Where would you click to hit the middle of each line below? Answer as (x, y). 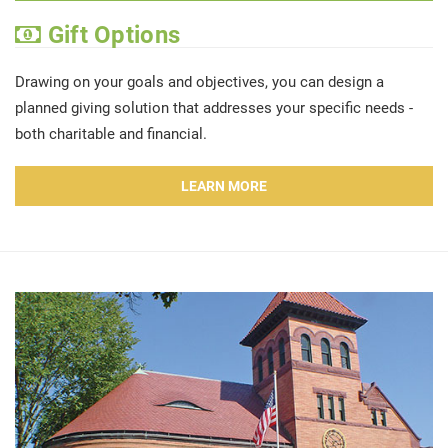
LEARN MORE (224, 185)
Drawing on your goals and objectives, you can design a (199, 80)
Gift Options (111, 33)
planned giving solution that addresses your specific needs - (214, 106)
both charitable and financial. (111, 132)
